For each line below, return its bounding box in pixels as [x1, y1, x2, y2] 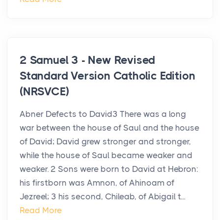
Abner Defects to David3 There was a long [20, 109, 186, 119]
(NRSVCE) [20, 85, 69, 99]
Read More [20, 205, 62, 216]
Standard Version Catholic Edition [20, 69, 195, 83]
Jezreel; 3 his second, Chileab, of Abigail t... [20, 192, 185, 202]
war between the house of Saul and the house [20, 123, 199, 133]
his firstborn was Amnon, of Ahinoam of [20, 178, 174, 188]
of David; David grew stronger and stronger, [20, 137, 191, 147]
